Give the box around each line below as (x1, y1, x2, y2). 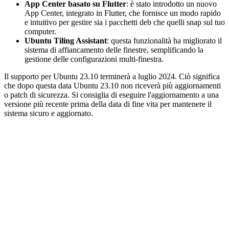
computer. (25, 27, 56, 36)
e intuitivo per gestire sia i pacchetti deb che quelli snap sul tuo (25, 17, 225, 27)
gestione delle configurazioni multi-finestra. (25, 54, 164, 63)
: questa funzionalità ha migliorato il (107, 36, 222, 45)
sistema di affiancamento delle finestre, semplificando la (25, 45, 203, 54)
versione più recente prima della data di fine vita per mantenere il (4, 99, 212, 108)
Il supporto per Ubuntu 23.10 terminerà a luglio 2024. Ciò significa (4, 72, 220, 81)
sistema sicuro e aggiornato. (4, 108, 93, 118)
